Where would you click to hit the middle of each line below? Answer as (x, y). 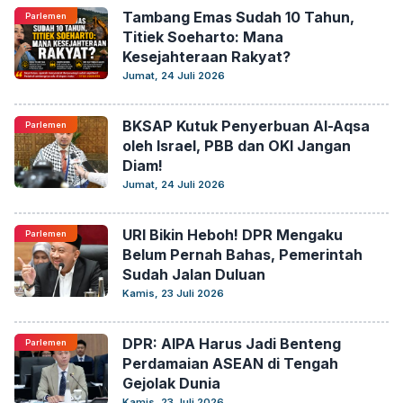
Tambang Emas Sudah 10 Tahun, (238, 17)
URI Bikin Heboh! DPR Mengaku (233, 235)
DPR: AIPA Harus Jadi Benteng (232, 344)
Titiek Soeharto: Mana (203, 37)
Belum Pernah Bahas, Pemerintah (242, 255)
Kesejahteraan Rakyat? (206, 57)
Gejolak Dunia (171, 383)
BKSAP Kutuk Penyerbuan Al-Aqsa (246, 126)
